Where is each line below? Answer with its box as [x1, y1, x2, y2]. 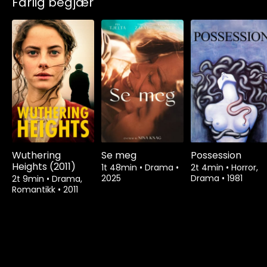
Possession [191, 148, 241, 162]
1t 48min [101, 161, 139, 173]
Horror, [231, 161, 258, 173]
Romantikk [12, 183, 58, 195]
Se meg [101, 148, 136, 162]
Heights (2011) [12, 159, 76, 173]
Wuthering [12, 148, 61, 162]
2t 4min [191, 161, 226, 173]
